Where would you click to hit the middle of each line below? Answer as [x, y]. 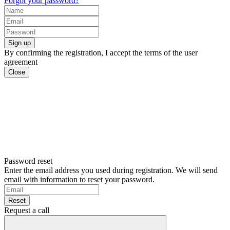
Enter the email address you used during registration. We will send [111, 170]
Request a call [27, 210]
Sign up [20, 43]
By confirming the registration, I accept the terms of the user [101, 52]
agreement [21, 62]
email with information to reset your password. [79, 179]
